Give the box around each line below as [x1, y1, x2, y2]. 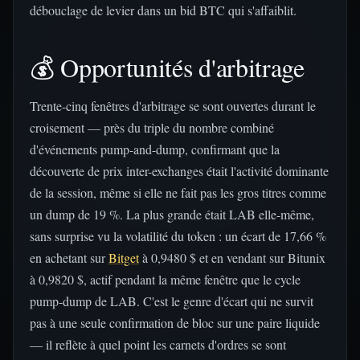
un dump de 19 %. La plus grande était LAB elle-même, [30, 206, 314, 223]
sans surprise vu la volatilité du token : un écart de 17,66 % [30, 227, 326, 244]
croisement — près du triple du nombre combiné [30, 119, 274, 136]
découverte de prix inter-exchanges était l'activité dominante [30, 162, 329, 179]
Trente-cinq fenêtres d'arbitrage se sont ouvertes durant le [30, 97, 316, 114]
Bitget [108, 249, 139, 266]
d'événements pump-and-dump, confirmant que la [30, 141, 280, 157]
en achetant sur [30, 249, 108, 266]
